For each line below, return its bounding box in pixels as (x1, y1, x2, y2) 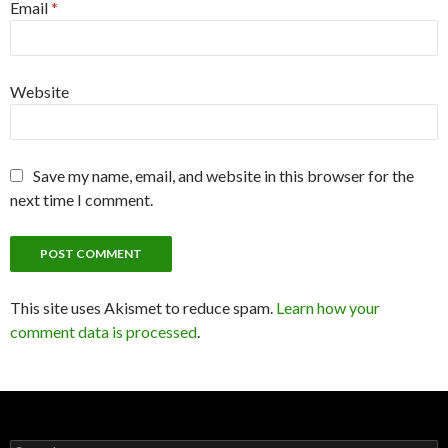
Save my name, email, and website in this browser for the (33, 166, 414, 186)
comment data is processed (10, 322, 197, 342)
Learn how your (276, 298, 380, 318)
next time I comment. (10, 190, 153, 210)
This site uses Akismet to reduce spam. (10, 298, 276, 318)
